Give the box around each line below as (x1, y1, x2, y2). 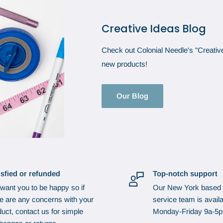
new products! (102, 60, 148, 69)
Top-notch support (153, 169, 218, 178)
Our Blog (116, 91, 149, 100)
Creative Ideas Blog (102, 21, 207, 36)
